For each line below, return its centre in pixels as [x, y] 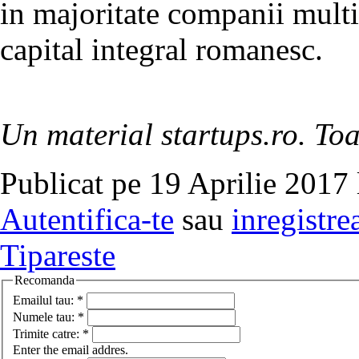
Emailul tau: [45, 300]
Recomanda [44, 280]
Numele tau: [45, 317]
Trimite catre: [48, 333]
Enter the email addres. [71, 349]
